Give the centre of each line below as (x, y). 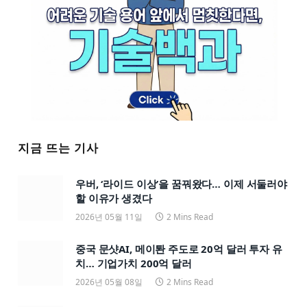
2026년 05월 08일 (109, 282)
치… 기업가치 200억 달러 (134, 263)
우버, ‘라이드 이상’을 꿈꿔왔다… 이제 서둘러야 (181, 184)
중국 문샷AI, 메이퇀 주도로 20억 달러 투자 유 (179, 249)
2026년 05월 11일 (109, 217)
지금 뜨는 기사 (59, 148)
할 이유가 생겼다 (114, 198)
